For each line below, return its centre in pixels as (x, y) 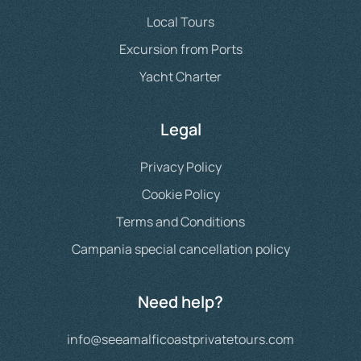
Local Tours (180, 22)
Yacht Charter (180, 77)
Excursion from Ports (180, 49)
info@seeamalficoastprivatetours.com (180, 339)
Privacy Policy (180, 167)
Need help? (180, 302)
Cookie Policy (180, 194)
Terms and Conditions (180, 222)
